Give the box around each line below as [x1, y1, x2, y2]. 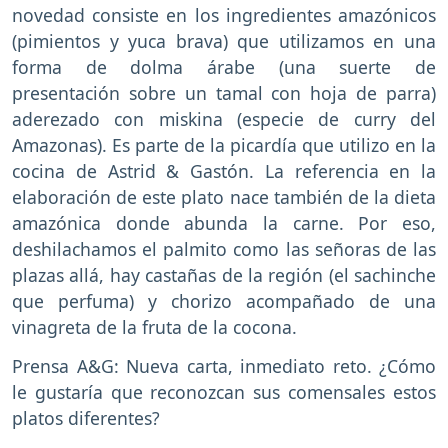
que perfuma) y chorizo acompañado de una [12, 289, 436, 314]
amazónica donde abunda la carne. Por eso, [12, 211, 436, 236]
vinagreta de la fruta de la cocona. [12, 315, 297, 340]
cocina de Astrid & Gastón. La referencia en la [12, 159, 436, 184]
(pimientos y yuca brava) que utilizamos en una [12, 29, 436, 54]
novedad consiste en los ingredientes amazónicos [12, 3, 436, 28]
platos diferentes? [12, 406, 160, 431]
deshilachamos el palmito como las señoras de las [12, 237, 436, 262]
